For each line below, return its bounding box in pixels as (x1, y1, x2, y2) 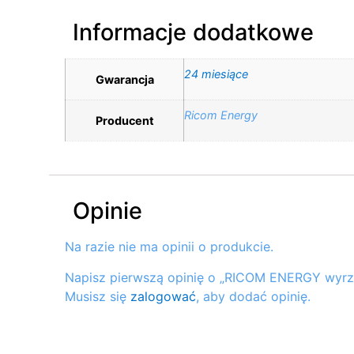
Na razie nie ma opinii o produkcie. (65, 239, 273, 255)
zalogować (130, 288, 196, 304)
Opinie (73, 197, 142, 225)
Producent (95, 114, 154, 128)
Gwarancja (95, 73, 154, 87)
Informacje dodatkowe (73, 18, 314, 47)
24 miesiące (184, 67, 248, 81)
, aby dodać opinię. (196, 288, 311, 304)
